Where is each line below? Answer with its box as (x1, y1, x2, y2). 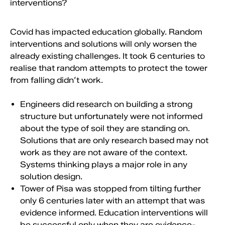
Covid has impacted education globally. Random (10, 27, 202, 37)
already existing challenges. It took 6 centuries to (10, 51, 205, 61)
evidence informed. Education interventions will (20, 208, 208, 217)
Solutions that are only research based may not (20, 136, 208, 145)
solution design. (20, 172, 82, 181)
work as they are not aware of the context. (20, 148, 187, 157)
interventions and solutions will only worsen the (10, 39, 197, 49)
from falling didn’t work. (10, 75, 103, 85)
